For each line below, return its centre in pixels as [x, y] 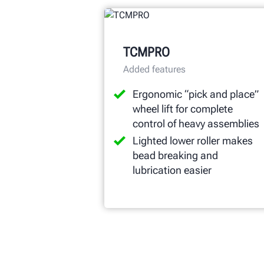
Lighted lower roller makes [193, 140]
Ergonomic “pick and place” [196, 94]
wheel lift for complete [183, 108]
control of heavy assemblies [196, 123]
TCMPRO [146, 52]
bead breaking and [175, 155]
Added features [154, 69]
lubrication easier [172, 170]
